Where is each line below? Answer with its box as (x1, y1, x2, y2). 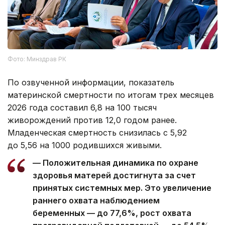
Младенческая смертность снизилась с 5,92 (8, 127, 187, 138)
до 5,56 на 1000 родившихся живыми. (8, 140, 162, 150)
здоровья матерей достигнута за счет (33, 170, 196, 180)
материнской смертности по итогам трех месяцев (8, 89, 214, 100)
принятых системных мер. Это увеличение (33, 182, 211, 193)
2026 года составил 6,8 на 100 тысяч (8, 102, 157, 113)
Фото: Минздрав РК (8, 55, 66, 63)
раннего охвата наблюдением (33, 195, 160, 205)
